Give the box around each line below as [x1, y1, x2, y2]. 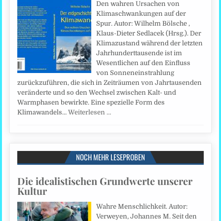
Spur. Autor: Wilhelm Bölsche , [96, 19, 190, 27]
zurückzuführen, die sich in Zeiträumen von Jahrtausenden [17, 78, 202, 86]
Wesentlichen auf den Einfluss [96, 59, 191, 67]
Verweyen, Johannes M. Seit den [96, 212, 197, 220]
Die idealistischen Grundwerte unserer [17, 174, 193, 187]
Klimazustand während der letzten [96, 39, 203, 47]
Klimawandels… [17, 108, 69, 116]
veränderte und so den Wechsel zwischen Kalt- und [17, 88, 177, 96]
